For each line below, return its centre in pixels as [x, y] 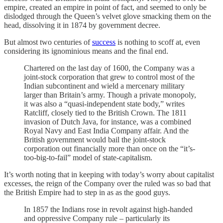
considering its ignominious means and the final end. [86, 51]
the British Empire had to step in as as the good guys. [87, 192]
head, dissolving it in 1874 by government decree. [82, 25]
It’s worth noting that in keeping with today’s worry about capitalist [109, 174]
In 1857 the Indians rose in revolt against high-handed [108, 209]
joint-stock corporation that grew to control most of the [109, 77]
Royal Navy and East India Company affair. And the [106, 130]
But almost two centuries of [48, 42]
